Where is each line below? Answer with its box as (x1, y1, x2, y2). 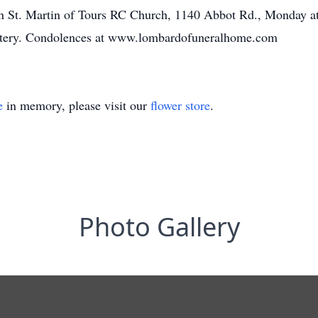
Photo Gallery (78, 209, 240, 244)
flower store (150, 97, 210, 114)
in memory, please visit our (3, 97, 150, 114)
